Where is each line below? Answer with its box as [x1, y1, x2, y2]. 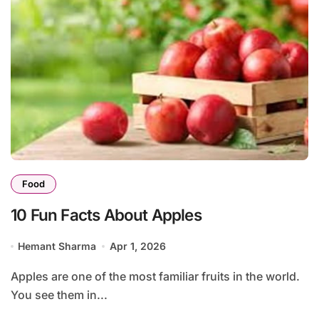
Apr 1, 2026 [109, 240, 166, 253]
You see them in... [11, 288, 108, 303]
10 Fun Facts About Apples [11, 205, 202, 225]
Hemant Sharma [18, 240, 97, 253]
